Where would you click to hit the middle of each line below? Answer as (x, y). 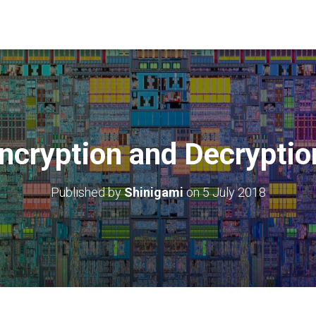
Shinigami (153, 192)
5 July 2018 (234, 192)
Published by (87, 192)
